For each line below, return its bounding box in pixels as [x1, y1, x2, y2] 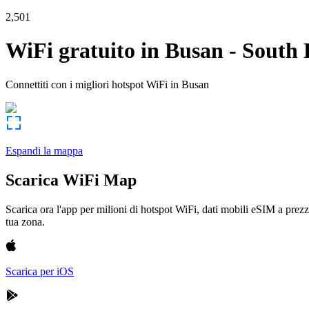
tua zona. [6, 215, 45, 228]
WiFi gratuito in [6, 38, 159, 63]
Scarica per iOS [6, 265, 74, 277]
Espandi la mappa [6, 144, 83, 157]
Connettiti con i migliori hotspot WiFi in [6, 78, 179, 90]
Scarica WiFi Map [6, 170, 137, 189]
